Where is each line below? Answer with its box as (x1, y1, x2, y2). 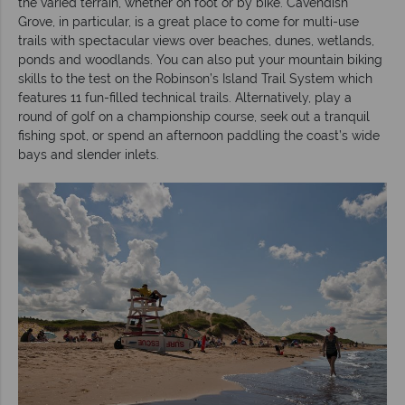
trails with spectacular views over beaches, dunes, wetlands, (18, 33, 374, 48)
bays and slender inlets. (18, 146, 159, 162)
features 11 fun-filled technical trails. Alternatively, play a (18, 89, 352, 105)
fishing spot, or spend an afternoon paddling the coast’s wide (18, 127, 380, 143)
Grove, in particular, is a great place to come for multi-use (18, 14, 359, 29)
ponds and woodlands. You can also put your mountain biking (18, 52, 382, 67)
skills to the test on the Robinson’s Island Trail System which (18, 71, 372, 86)
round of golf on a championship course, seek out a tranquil (18, 108, 370, 124)
